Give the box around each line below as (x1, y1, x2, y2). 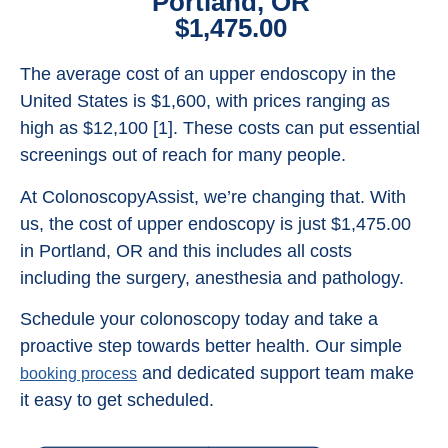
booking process (20, 364, 137, 382)
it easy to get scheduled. (20, 389, 214, 410)
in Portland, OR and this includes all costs (20, 240, 352, 261)
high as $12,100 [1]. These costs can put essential (20, 118, 420, 139)
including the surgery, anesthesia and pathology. (20, 267, 404, 288)
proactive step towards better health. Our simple (20, 335, 402, 356)
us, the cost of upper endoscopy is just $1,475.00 (20, 213, 411, 234)
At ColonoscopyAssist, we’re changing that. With (20, 186, 406, 207)
